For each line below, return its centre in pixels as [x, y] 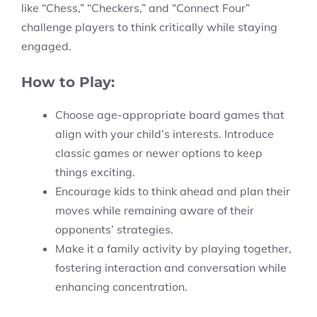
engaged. [46, 46]
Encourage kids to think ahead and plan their [173, 191]
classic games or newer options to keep [159, 153]
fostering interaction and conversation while [171, 267]
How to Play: [68, 82]
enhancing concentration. [121, 287]
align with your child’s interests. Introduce [165, 134]
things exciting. [95, 172]
